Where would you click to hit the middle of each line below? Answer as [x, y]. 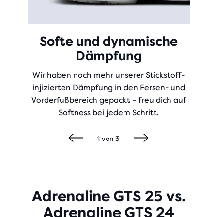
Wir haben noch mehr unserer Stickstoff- [108, 75]
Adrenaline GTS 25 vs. [108, 196]
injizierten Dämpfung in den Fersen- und [108, 87]
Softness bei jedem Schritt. [108, 113]
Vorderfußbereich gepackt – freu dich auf [108, 100]
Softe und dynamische [108, 41]
